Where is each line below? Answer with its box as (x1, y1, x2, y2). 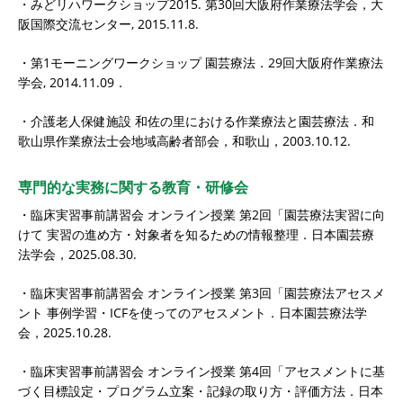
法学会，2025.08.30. (18, 245, 137, 263)
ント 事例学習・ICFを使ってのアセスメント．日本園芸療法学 (18, 303, 367, 321)
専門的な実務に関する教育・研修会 (18, 176, 248, 197)
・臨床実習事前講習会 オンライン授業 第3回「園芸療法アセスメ (18, 283, 385, 301)
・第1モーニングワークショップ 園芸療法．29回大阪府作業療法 (18, 53, 383, 71)
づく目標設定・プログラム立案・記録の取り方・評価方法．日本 (18, 381, 383, 399)
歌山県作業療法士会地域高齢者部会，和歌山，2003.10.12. (18, 131, 351, 149)
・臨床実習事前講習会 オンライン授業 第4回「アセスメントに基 (18, 362, 385, 380)
